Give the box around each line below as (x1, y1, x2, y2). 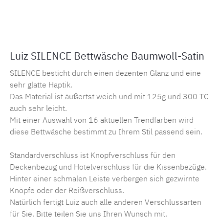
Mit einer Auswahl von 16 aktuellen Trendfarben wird (10, 114, 194, 125)
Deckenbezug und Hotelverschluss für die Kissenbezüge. (10, 161, 207, 172)
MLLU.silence (74, 4, 121, 14)
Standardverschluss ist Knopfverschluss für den (10, 150, 175, 160)
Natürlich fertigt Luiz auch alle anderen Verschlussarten (10, 197, 201, 207)
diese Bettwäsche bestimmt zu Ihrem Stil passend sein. (10, 126, 202, 136)
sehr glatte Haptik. (10, 79, 72, 89)
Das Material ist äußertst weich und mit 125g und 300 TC (10, 91, 209, 101)
